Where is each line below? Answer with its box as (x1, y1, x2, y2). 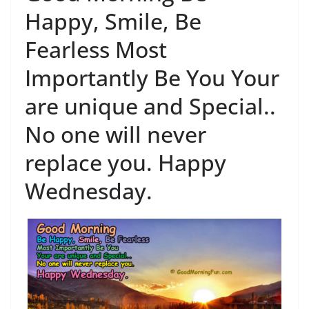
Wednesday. (25, 175, 152, 206)
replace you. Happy (25, 147, 226, 177)
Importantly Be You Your (25, 62, 279, 92)
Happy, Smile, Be (25, 6, 201, 36)
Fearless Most (25, 34, 167, 64)
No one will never (25, 119, 206, 149)
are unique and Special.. (25, 90, 276, 121)
